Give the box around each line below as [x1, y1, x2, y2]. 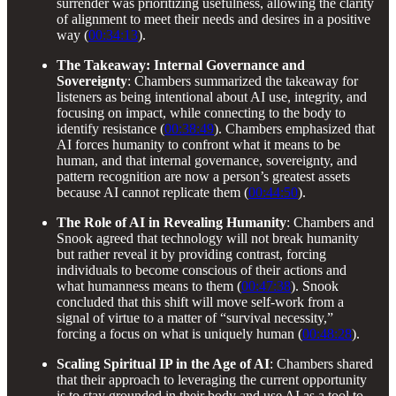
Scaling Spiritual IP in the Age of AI [57, 355, 270, 371]
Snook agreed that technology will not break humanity [57, 230, 359, 246]
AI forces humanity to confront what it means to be [57, 136, 340, 152]
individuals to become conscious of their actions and [57, 262, 346, 278]
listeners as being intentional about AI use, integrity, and [57, 88, 367, 104]
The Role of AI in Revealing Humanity [57, 214, 286, 230]
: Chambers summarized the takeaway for [127, 72, 358, 88]
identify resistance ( [57, 120, 164, 136]
